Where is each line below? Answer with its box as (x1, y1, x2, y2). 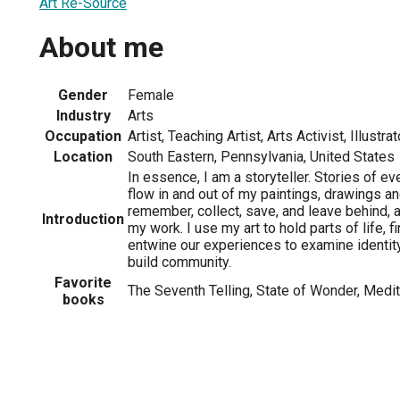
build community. (128, 253, 231, 271)
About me (39, 30, 163, 65)
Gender (58, 86, 108, 104)
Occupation (45, 127, 121, 145)
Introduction (42, 210, 124, 228)
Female (128, 86, 174, 104)
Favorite (54, 273, 112, 291)
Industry (55, 106, 111, 124)
